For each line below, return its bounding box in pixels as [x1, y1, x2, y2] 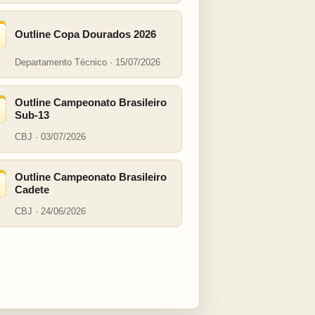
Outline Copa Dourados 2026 [15, 28, 156, 40]
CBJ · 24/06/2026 [15, 206, 86, 217]
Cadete [15, 184, 49, 195]
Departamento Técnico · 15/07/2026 [15, 57, 160, 67]
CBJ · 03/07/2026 [15, 131, 86, 142]
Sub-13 [15, 109, 49, 121]
